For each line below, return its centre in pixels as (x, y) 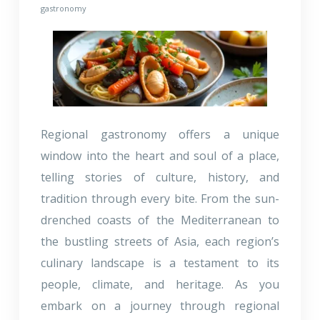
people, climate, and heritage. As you (160, 284)
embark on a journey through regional (160, 305)
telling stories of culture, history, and (160, 177)
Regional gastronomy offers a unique (160, 134)
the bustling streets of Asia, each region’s (160, 241)
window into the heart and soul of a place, (160, 155)
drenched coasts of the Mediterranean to (160, 220)
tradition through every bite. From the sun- (160, 198)
